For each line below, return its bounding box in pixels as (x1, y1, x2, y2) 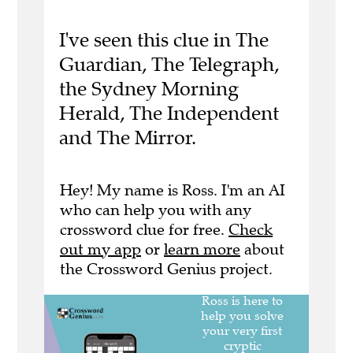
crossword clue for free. (60, 219, 229, 240)
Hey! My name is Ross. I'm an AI (60, 180, 285, 200)
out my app (60, 239, 141, 259)
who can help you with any (60, 199, 251, 220)
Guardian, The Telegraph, (58, 52, 279, 77)
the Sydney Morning (58, 76, 239, 102)
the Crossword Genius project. (60, 258, 273, 279)
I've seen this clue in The (58, 28, 269, 53)
